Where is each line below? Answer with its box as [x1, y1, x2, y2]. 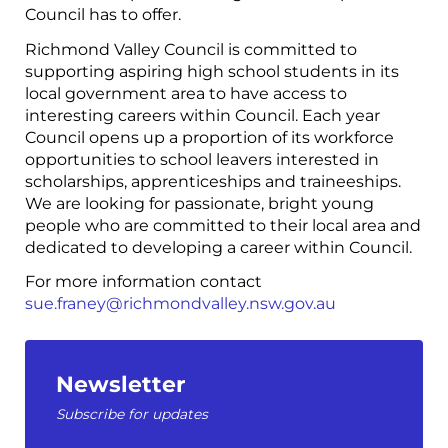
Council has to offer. [25, 5, 181, 25]
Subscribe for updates [56, 405, 209, 422]
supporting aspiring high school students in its [25, 61, 399, 81]
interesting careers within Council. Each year [25, 105, 380, 125]
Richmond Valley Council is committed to [25, 39, 357, 59]
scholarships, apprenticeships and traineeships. [25, 171, 401, 191]
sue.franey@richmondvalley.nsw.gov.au [25, 294, 336, 314]
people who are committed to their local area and [25, 215, 421, 235]
